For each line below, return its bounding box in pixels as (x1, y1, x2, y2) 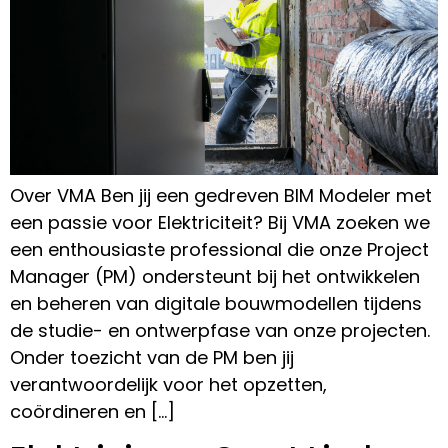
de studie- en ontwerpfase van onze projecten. (10, 317, 430, 343)
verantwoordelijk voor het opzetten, (10, 371, 327, 397)
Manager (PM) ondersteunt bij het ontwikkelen (10, 263, 420, 289)
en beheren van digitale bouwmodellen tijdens (10, 290, 422, 316)
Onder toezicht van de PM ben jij (10, 344, 294, 370)
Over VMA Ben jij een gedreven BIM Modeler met (10, 182, 432, 208)
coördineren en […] (10, 398, 175, 424)
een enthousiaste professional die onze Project (10, 236, 429, 262)
